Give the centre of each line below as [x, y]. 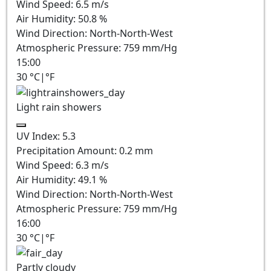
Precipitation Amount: [68, 150]
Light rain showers [59, 107]
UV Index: [39, 136]
